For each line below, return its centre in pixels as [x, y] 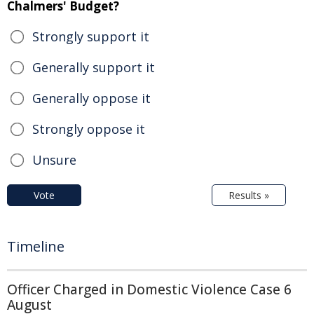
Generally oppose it [91, 98]
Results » [249, 196]
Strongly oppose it [89, 129]
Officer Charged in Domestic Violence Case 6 [149, 290]
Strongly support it [91, 37]
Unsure [54, 160]
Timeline [36, 247]
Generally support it [94, 68]
